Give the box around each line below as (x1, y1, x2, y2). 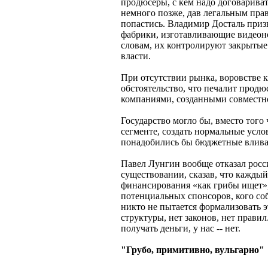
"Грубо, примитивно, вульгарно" (121, 245, 264, 255)
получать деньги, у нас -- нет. (121, 223, 240, 234)
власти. (121, 51, 151, 62)
